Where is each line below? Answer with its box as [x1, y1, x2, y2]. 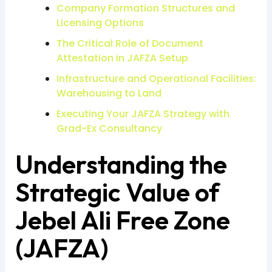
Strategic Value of [15, 175, 219, 208]
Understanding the [15, 148, 227, 180]
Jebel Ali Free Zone [15, 203, 230, 236]
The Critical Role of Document [56, 36, 203, 50]
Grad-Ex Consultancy [56, 121, 162, 135]
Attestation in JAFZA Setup [56, 50, 188, 65]
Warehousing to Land [56, 86, 161, 100]
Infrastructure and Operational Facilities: [56, 71, 256, 86]
